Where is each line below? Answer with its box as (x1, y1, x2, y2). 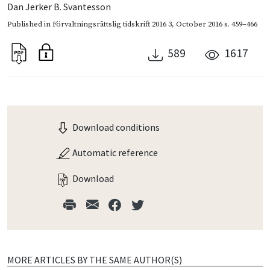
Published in (7, 19, 52, 29)
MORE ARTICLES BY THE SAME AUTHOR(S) (7, 253, 182, 266)
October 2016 (176, 19, 222, 29)
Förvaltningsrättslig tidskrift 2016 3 (52, 19, 172, 29)
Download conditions (71, 121, 160, 133)
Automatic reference (71, 146, 158, 159)
